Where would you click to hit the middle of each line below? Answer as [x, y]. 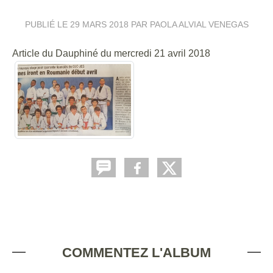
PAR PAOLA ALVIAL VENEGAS [188, 24]
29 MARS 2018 [99, 24]
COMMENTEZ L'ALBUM [136, 252]
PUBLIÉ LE [47, 24]
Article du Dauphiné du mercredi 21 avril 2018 [111, 53]
